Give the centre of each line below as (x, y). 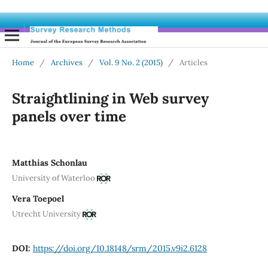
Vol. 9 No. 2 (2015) (131, 63)
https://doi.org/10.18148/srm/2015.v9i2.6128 (120, 248)
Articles (193, 63)
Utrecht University (46, 214)
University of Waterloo (53, 178)
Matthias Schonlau (49, 163)
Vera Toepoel (38, 198)
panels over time (69, 117)
